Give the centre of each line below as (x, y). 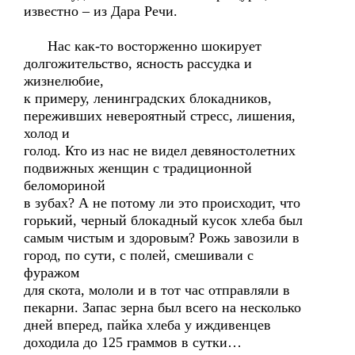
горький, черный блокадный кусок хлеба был (163, 220)
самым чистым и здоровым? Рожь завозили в (162, 238)
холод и (47, 133)
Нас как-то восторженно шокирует (143, 46)
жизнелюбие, (64, 81)
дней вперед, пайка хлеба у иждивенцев (147, 325)
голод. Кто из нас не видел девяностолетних (160, 151)
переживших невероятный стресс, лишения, (160, 116)
